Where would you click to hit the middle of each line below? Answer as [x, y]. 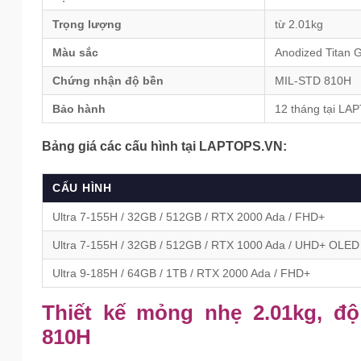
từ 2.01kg [299, 25]
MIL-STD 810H [313, 81]
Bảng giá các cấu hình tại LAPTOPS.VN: [164, 147]
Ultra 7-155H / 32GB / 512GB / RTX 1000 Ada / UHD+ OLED [206, 245]
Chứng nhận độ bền [108, 81]
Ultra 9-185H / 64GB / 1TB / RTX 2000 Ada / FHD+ [181, 274]
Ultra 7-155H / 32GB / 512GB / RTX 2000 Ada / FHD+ [189, 217]
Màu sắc [75, 53]
